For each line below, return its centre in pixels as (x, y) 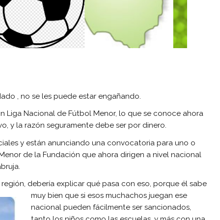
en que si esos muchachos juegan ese (121, 196)
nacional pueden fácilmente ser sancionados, (111, 207)
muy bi (42, 196)
